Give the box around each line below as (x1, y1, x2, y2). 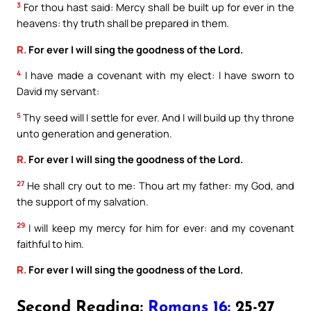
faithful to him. (17, 236, 84, 251)
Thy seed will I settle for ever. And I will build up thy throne (21, 110, 294, 124)
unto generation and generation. (17, 126, 172, 140)
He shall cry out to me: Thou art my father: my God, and (24, 178, 294, 192)
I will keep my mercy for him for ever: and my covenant (25, 220, 294, 235)
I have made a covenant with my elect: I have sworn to (21, 68, 294, 83)
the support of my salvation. (17, 194, 149, 208)
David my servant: (17, 84, 99, 99)
